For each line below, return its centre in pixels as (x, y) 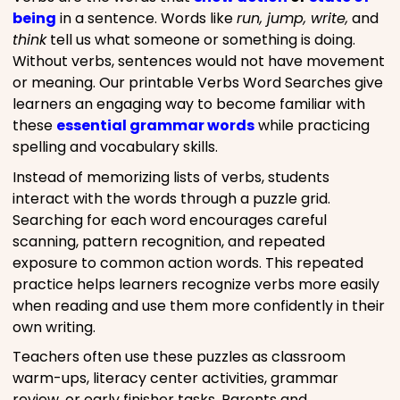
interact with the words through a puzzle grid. (171, 198)
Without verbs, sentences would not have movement (199, 61)
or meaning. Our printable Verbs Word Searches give (198, 82)
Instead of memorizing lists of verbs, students (171, 177)
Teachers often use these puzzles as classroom (179, 357)
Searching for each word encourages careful (170, 220)
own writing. (54, 327)
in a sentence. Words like (146, 18)
